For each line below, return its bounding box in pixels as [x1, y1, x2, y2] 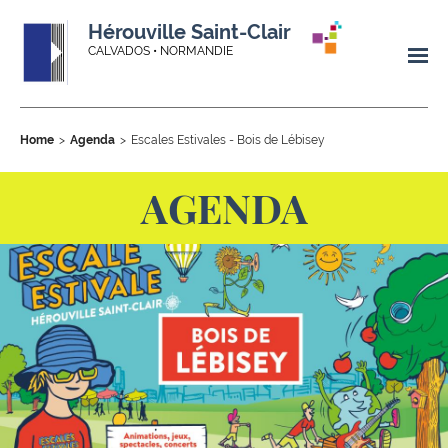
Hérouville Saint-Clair [88, 20, 292, 44]
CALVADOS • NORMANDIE [88, 44, 234, 58]
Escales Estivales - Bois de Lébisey [131, 133, 325, 147]
